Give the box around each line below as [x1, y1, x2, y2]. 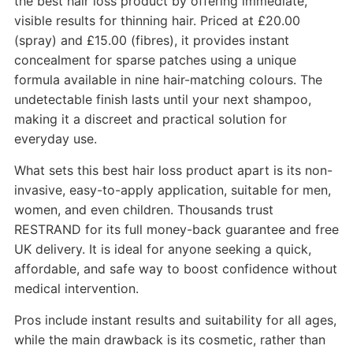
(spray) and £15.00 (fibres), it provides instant [13, 32, 289, 49]
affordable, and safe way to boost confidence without [13, 261, 337, 277]
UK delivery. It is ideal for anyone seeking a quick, [13, 241, 311, 258]
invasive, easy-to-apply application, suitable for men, [13, 182, 331, 199]
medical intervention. [13, 281, 139, 297]
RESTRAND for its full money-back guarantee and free [13, 221, 339, 238]
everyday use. [13, 131, 97, 147]
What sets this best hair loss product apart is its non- [13, 162, 333, 179]
